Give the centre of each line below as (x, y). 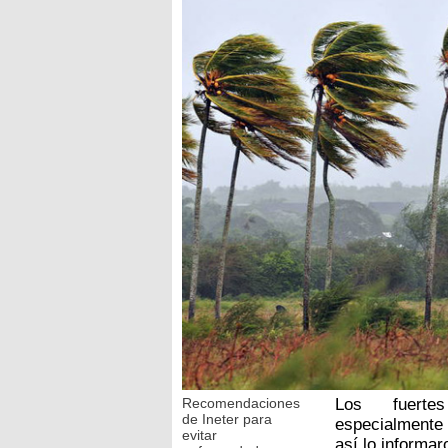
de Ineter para (227, 418)
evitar (199, 434)
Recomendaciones (241, 402)
